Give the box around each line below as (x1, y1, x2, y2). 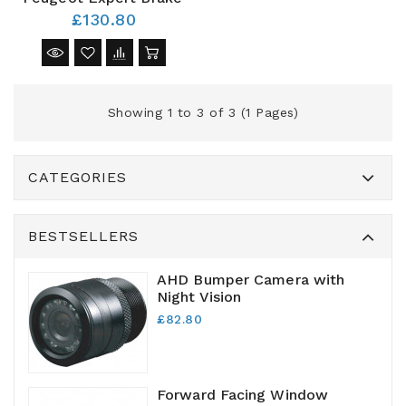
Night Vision (157, 288, 242, 306)
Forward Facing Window (157, 386, 329, 404)
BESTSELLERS (28, 227, 139, 246)
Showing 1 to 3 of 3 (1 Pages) (107, 105, 299, 121)
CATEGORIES (28, 169, 127, 187)
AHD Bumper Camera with (157, 271, 345, 289)
